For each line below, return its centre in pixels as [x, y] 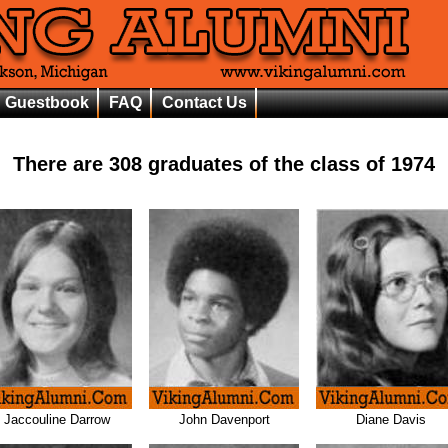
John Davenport [224, 419]
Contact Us [204, 102]
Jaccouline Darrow [57, 419]
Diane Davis [391, 419]
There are [61, 163]
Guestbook [47, 102]
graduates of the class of [266, 163]
